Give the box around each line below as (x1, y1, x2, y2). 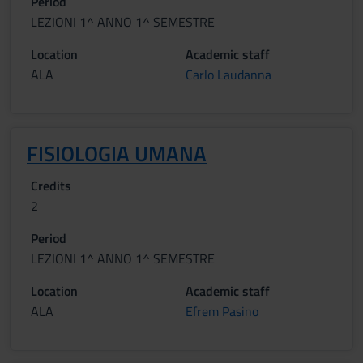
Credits (31, 176, 71, 195)
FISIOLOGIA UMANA (27, 138, 207, 169)
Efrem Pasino (186, 301, 258, 321)
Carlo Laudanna (186, 65, 271, 84)
